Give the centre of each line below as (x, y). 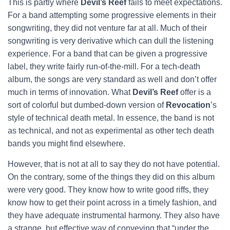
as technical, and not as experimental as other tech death (111, 131)
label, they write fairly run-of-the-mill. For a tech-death (104, 66)
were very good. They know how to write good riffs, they (108, 190)
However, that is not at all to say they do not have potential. (114, 164)
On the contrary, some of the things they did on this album (111, 177)
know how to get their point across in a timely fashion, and (112, 203)
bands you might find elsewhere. (66, 143)
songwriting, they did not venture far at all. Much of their (107, 28)
